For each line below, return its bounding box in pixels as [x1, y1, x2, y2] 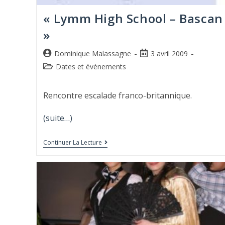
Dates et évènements [55, 62, 126, 72]
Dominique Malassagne [54, 49, 131, 59]
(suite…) [43, 113, 72, 124]
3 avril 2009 [150, 49, 188, 59]
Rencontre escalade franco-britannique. [43, 90, 192, 101]
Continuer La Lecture [43, 138, 102, 147]
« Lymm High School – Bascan [43, 10, 223, 27]
